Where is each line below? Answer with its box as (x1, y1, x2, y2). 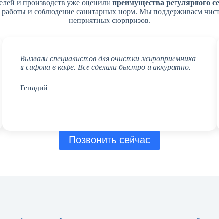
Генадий (20, 83, 48, 92)
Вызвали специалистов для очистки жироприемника (20, 54, 196, 63)
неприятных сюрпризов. (68, 16, 151, 24)
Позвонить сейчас (69, 134, 150, 146)
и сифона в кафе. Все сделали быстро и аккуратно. (20, 63, 191, 71)
